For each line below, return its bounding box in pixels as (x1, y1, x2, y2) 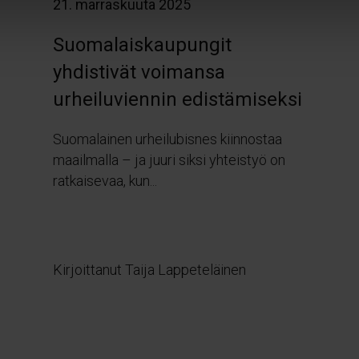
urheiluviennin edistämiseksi (52, 87, 302, 111)
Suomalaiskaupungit (52, 33, 232, 56)
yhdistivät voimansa (52, 60, 225, 83)
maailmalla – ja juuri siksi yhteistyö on (52, 151, 285, 168)
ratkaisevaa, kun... (52, 171, 157, 189)
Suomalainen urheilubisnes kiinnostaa (52, 130, 282, 147)
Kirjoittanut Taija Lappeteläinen (52, 260, 246, 278)
